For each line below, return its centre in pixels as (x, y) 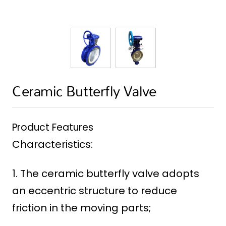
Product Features (53, 128)
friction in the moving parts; (81, 208)
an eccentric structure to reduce (95, 191)
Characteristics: (52, 145)
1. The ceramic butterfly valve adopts (106, 174)
